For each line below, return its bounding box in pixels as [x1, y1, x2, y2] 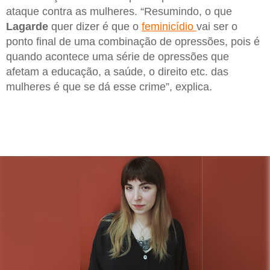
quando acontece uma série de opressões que [6, 51, 229, 63]
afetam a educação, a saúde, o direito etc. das [6, 66, 228, 78]
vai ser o [196, 20, 237, 33]
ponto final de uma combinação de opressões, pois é [6, 36, 260, 48]
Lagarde [6, 20, 48, 33]
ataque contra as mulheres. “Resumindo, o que [6, 5, 232, 18]
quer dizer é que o [48, 20, 142, 33]
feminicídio [142, 20, 196, 33]
